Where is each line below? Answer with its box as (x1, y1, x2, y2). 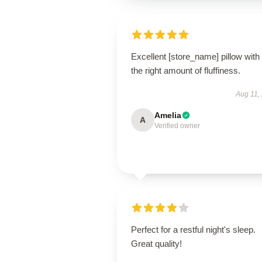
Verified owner (154, 122, 200, 130)
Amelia (154, 111, 181, 120)
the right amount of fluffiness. (131, 65, 240, 75)
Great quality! (131, 239, 182, 249)
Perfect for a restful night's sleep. (131, 225, 256, 235)
